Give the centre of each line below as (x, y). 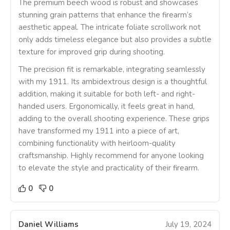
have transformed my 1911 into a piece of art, (99, 131)
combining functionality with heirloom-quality (97, 143)
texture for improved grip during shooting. (92, 52)
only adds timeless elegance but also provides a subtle (115, 40)
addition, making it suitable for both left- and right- (107, 94)
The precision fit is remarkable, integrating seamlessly (112, 70)
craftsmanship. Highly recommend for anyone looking (111, 156)
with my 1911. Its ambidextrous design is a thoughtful (113, 82)
